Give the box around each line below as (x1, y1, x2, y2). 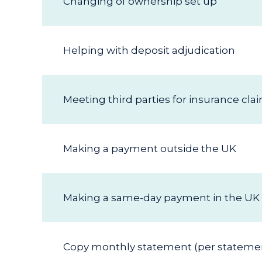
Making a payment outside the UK (63, 143, 236, 154)
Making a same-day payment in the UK (63, 192, 260, 204)
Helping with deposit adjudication (63, 44, 235, 56)
